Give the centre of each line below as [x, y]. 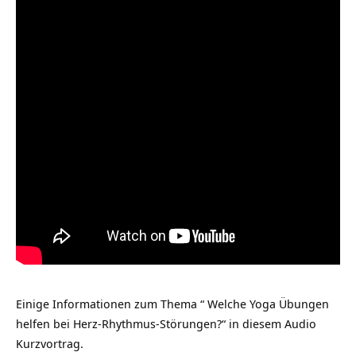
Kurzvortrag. [50, 343]
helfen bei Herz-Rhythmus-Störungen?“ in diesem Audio [166, 323]
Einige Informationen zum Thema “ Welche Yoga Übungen [172, 304]
